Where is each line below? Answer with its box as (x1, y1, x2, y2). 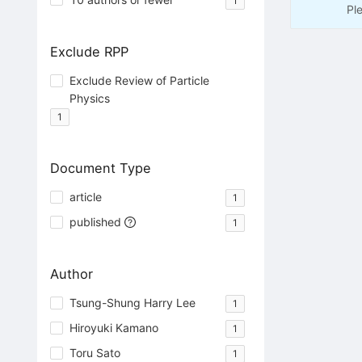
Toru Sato (69, 346, 120, 360)
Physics (69, 90, 110, 105)
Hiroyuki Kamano (69, 321, 158, 335)
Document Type (49, 159, 151, 176)
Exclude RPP (49, 43, 128, 60)
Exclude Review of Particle (69, 73, 209, 87)
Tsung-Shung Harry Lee (69, 296, 196, 310)
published (69, 214, 121, 229)
